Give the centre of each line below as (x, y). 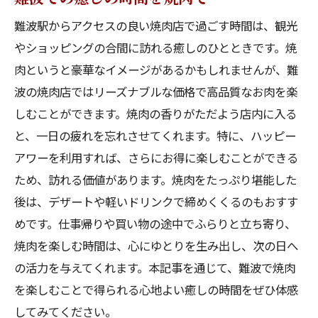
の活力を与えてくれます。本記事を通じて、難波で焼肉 (155, 268)
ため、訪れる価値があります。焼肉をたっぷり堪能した (155, 180)
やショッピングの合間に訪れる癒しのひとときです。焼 (155, 48)
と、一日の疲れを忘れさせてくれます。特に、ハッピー (155, 136)
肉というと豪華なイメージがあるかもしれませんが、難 (156, 70)
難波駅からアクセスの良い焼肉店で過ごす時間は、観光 (156, 26)
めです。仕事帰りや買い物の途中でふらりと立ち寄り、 (155, 224)
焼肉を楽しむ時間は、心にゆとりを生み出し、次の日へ (156, 246)
